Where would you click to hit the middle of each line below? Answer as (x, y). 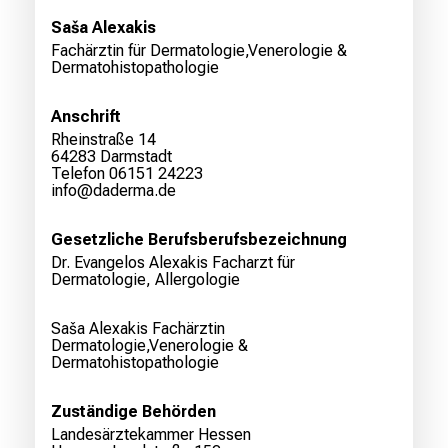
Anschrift (86, 117)
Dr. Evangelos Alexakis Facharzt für (173, 263)
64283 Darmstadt (111, 157)
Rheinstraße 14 (103, 140)
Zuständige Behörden (133, 412)
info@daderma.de (113, 191)
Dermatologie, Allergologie (145, 280)
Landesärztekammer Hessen (151, 435)
